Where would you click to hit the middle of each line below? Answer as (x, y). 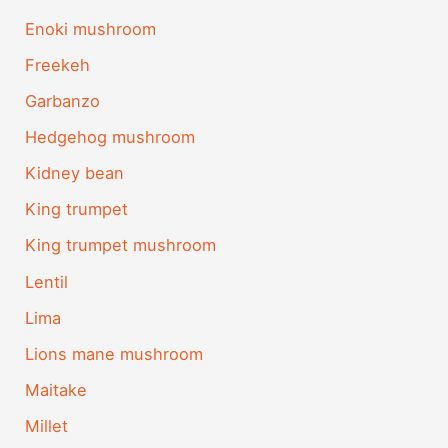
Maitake (56, 389)
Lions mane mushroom (114, 353)
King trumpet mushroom (121, 245)
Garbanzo (63, 101)
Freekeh (58, 64)
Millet (47, 425)
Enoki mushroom (91, 28)
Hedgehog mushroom (110, 137)
